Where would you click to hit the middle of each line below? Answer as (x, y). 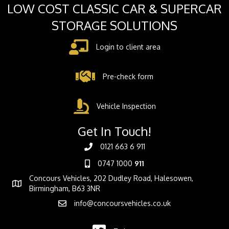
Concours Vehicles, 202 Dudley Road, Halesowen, (111, 178)
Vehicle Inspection (126, 106)
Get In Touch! (114, 131)
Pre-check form (128, 77)
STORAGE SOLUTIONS (114, 26)
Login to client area (128, 47)
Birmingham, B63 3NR (65, 189)
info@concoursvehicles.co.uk (122, 203)
